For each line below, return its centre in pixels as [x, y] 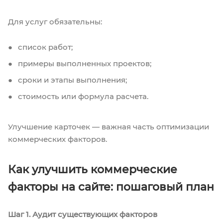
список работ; [44, 47]
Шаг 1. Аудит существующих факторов [83, 214]
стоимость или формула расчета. [82, 96]
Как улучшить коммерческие [93, 169]
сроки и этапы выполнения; [71, 80]
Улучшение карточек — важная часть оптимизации [109, 126]
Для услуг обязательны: [55, 21]
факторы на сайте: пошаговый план [111, 187]
